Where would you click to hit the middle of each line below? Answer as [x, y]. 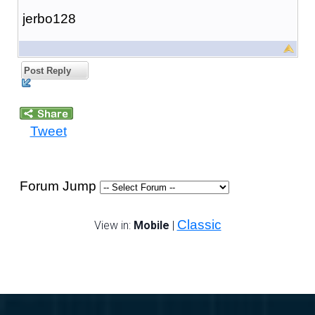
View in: [114, 225]
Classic [199, 224]
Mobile [151, 225]
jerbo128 [49, 18]
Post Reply [46, 70]
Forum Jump [59, 186]
